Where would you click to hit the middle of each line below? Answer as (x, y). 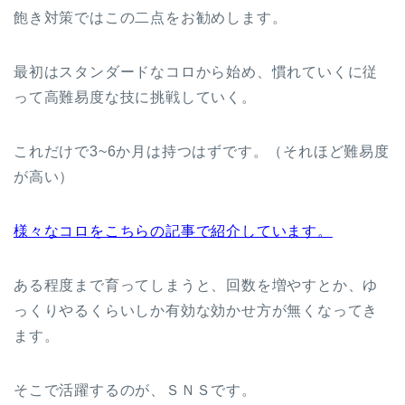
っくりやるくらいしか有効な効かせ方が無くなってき (196, 311)
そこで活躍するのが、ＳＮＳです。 (135, 391)
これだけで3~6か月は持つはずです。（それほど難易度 (202, 152)
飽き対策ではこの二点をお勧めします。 (151, 18)
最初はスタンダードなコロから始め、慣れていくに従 (196, 72)
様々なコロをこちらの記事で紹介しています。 (173, 231)
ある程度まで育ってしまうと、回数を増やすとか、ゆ (196, 286)
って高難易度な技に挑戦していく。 (135, 98)
